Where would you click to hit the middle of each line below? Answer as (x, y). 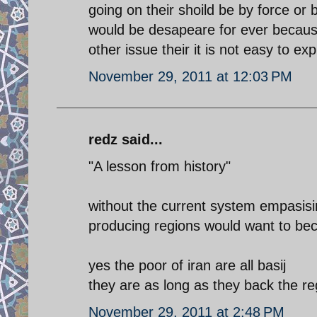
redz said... (126, 139)
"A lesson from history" (160, 166)
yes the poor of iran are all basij (187, 265)
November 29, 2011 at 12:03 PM (190, 76)
